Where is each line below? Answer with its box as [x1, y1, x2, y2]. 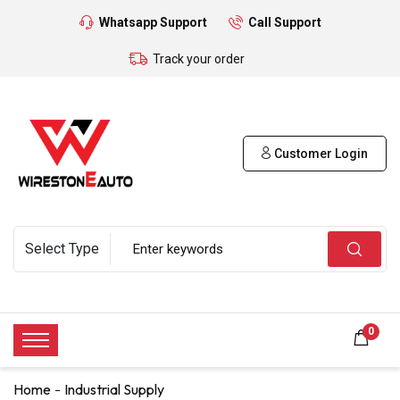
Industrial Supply [64, 379, 164, 398]
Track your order [153, 52, 245, 66]
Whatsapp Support [98, 15, 207, 29]
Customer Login [271, 146, 368, 161]
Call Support [247, 15, 321, 29]
